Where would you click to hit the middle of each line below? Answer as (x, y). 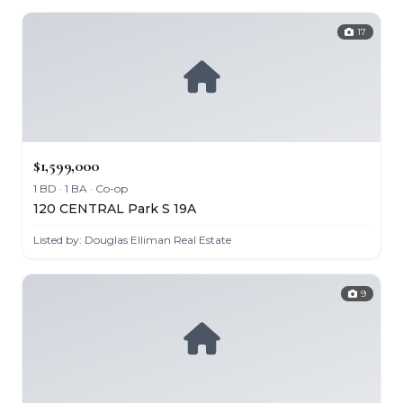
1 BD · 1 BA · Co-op (81, 188)
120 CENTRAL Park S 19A (115, 209)
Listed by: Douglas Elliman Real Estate (132, 240)
